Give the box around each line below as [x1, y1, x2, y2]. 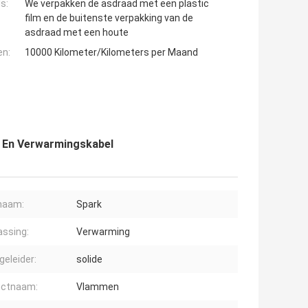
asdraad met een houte [25, 27, 129, 38]
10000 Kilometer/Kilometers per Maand [25, 47, 198, 58]
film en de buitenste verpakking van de [25, 12, 193, 24]
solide [76, 254, 102, 265]
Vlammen [76, 281, 119, 293]
